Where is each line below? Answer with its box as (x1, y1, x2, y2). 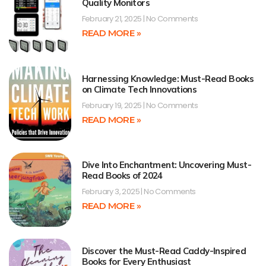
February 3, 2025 (81, 185, 141, 197)
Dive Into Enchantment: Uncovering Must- (81, 159, 252, 170)
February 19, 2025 (81, 99, 143, 111)
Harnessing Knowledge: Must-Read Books (81, 72, 254, 84)
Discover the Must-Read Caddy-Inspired (81, 245, 246, 257)
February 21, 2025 (81, 13, 143, 25)
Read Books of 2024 (81, 169, 163, 181)
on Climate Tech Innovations (81, 83, 197, 95)
